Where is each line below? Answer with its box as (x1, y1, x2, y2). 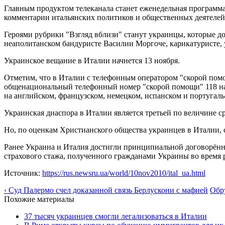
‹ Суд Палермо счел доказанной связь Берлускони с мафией (4, 185, 208, 194)
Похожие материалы (4, 194, 74, 203)
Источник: (4, 168, 42, 177)
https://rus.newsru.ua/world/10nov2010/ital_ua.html (42, 168, 205, 177)
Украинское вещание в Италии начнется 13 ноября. (4, 56, 180, 65)
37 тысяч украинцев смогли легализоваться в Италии (24, 211, 207, 220)
